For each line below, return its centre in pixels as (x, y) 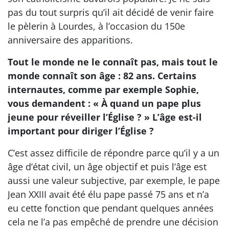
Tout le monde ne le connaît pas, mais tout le (113, 62)
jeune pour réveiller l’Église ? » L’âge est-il (105, 117)
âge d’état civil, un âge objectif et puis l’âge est (107, 167)
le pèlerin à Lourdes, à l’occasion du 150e (96, 26)
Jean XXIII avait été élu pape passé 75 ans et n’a (108, 194)
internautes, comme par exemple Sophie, (103, 89)
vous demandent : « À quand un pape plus (104, 103)
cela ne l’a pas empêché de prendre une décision (113, 222)
